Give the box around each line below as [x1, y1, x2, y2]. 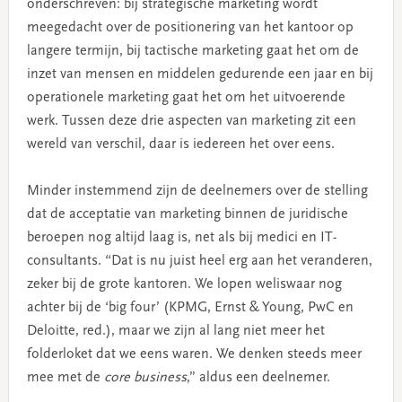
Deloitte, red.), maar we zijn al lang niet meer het [26, 323, 325, 338]
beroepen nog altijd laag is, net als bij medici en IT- [26, 230, 336, 245]
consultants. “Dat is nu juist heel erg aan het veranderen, [26, 253, 372, 268]
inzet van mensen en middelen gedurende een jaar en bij [26, 66, 373, 82]
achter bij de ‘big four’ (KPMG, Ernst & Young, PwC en [26, 300, 354, 315]
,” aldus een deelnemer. [186, 370, 330, 385]
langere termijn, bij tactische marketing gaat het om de [26, 43, 359, 58]
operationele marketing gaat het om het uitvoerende [26, 90, 345, 105]
